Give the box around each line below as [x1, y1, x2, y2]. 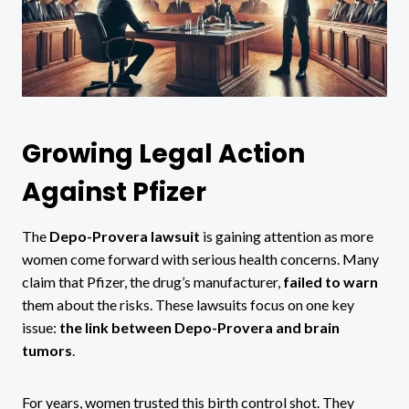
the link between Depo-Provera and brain [59, 318, 340, 336]
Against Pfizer [22, 173, 206, 210]
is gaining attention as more [200, 226, 373, 245]
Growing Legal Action [22, 135, 305, 172]
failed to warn [283, 272, 378, 290]
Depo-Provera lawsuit [49, 226, 200, 245]
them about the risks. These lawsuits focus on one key [22, 295, 354, 313]
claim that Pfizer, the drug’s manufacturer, [22, 272, 283, 290]
